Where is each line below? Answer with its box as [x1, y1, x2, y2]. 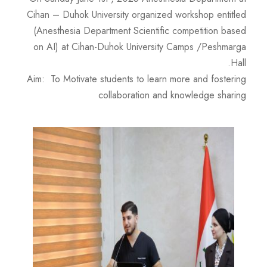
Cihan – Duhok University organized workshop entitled [27, 7, 246, 21]
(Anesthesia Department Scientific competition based [33, 23, 246, 38]
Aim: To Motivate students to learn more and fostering [27, 72, 246, 86]
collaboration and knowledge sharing [98, 88, 246, 102]
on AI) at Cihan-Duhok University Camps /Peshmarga [33, 39, 246, 54]
